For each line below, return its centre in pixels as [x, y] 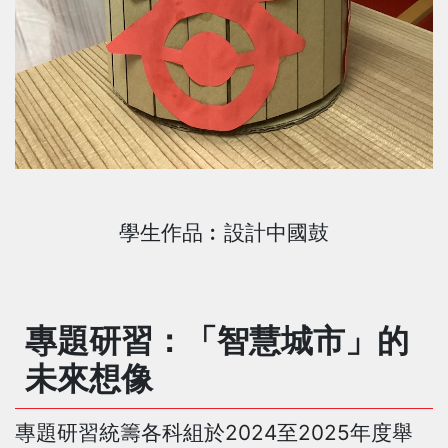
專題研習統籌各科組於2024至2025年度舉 [214, 432]
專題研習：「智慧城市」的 [217, 340]
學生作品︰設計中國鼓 [224, 232]
